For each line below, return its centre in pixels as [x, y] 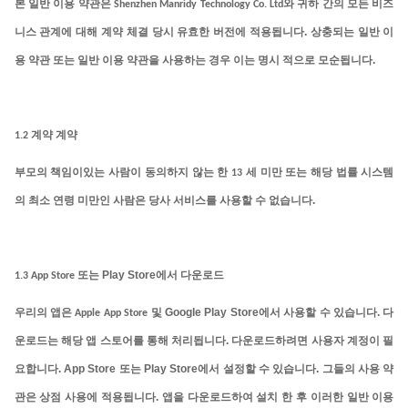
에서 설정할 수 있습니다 [257, 369]
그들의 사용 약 [358, 369]
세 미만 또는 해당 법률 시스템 [320, 173]
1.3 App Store [46, 275]
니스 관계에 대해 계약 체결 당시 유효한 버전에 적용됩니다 [159, 32]
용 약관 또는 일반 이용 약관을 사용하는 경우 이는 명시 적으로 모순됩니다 [193, 61]
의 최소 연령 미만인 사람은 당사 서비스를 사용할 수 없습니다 [163, 201]
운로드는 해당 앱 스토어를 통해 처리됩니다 [120, 341]
